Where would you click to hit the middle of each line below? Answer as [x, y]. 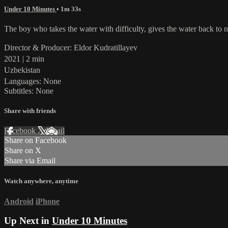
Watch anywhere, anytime [41, 181]
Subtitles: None [29, 91]
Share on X [23, 151]
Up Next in [28, 221]
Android [19, 201]
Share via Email [30, 161]
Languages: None [35, 81]
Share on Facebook [36, 140]
